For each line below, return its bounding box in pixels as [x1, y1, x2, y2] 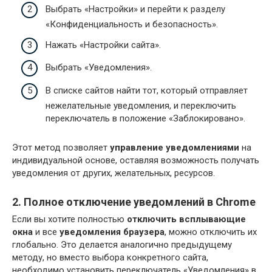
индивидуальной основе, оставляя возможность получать [12, 154, 259, 166]
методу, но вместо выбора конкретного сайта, [12, 251, 208, 263]
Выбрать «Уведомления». [46, 62, 152, 73]
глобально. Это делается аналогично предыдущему [12, 239, 232, 250]
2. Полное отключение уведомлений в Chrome [12, 195, 256, 208]
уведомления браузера [59, 226, 165, 237]
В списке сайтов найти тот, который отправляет [46, 84, 248, 96]
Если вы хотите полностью [12, 213, 127, 225]
